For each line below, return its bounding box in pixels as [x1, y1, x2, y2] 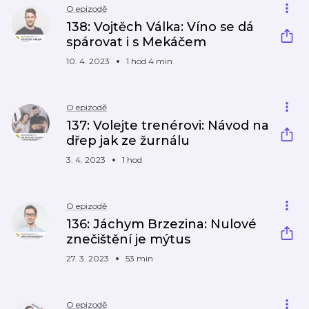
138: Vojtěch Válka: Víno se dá [66, 19, 254, 34]
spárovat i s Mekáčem [66, 34, 206, 50]
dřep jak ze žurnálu [66, 133, 190, 148]
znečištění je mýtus [66, 232, 190, 247]
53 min [126, 253, 153, 263]
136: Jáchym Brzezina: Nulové [66, 217, 257, 232]
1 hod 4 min [126, 56, 172, 66]
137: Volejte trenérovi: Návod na [66, 118, 269, 133]
